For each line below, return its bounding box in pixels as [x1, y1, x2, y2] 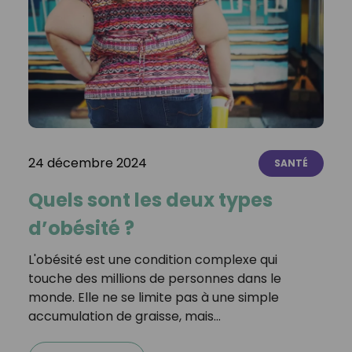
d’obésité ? [27, 215, 134, 242]
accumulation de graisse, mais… [27, 307, 221, 326]
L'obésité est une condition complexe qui [27, 251, 277, 269]
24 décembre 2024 [27, 154, 147, 173]
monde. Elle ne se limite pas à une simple [27, 288, 279, 307]
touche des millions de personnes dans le [27, 269, 281, 288]
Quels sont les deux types [27, 187, 273, 214]
